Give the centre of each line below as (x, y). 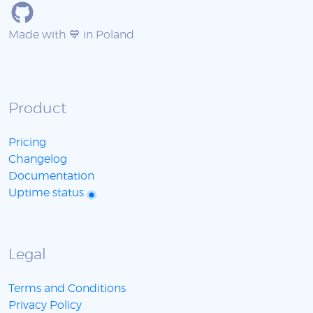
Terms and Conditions (67, 289)
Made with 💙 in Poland (71, 35)
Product (37, 109)
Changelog (38, 160)
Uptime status (48, 193)
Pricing (27, 143)
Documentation (51, 176)
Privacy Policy (45, 306)
